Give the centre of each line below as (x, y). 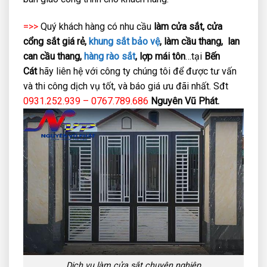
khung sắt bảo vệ (124, 41)
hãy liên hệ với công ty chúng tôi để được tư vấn (137, 71)
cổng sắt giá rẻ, (56, 41)
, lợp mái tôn (160, 56)
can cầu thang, (54, 56)
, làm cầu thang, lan (200, 41)
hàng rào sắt (110, 56)
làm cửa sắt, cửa (188, 26)
